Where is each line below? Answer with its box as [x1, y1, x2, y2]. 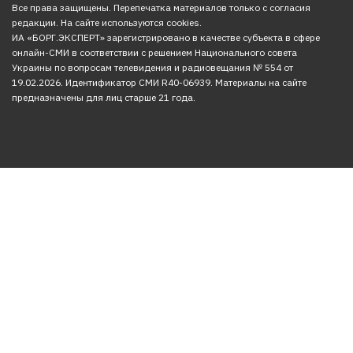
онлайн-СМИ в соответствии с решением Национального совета [12, 46, 297, 58]
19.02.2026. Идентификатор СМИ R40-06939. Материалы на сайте [12, 76, 307, 88]
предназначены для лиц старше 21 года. [12, 91, 195, 103]
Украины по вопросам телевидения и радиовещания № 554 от [12, 61, 293, 73]
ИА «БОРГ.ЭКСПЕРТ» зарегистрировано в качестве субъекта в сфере [12, 32, 320, 43]
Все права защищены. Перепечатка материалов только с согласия [12, 2, 310, 13]
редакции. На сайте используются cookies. [12, 17, 202, 28]
